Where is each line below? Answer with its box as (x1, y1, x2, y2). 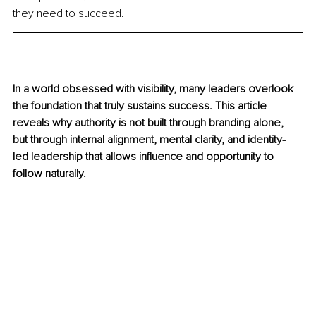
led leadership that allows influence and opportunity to (13, 150, 276, 164)
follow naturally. (13, 166, 86, 181)
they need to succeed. (13, 6, 124, 21)
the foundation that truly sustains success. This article (13, 99, 269, 114)
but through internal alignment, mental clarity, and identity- (13, 133, 286, 147)
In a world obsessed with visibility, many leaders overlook (13, 82, 296, 97)
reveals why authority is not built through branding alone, (13, 116, 286, 130)
